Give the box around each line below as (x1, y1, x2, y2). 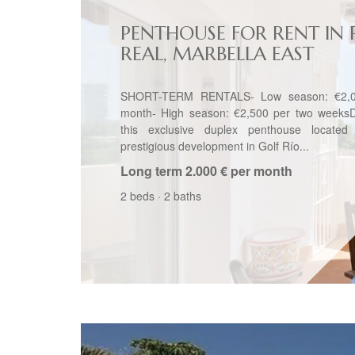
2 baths (164, 188, 201, 204)
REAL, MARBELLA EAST (120, 42, 314, 66)
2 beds (120, 188, 155, 204)
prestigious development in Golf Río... (120, 138, 309, 154)
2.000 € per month (185, 162, 292, 180)
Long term (120, 162, 182, 180)
